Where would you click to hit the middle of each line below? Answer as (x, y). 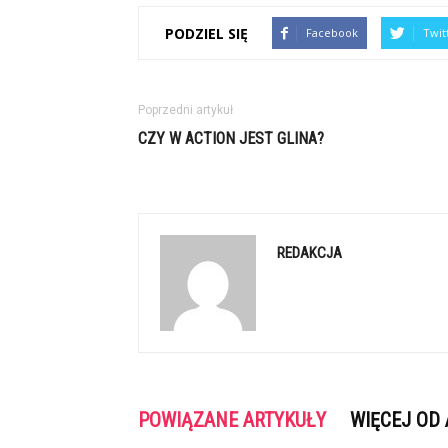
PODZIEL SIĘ (206, 33)
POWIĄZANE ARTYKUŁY (232, 420)
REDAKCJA (309, 253)
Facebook (332, 32)
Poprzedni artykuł (185, 110)
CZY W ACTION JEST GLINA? (231, 138)
